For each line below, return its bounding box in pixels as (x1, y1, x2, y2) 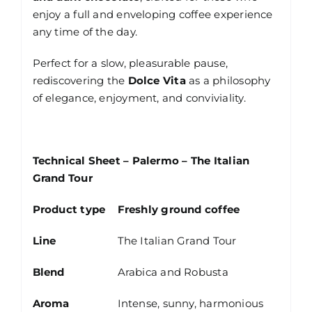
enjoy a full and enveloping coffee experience (32, 8, 273, 22)
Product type (32, 203, 106, 217)
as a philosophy (185, 74, 271, 88)
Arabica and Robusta (117, 265, 228, 279)
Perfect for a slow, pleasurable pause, (32, 56, 228, 70)
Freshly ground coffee (117, 203, 240, 217)
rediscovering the (32, 74, 128, 88)
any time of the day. (32, 25, 138, 39)
